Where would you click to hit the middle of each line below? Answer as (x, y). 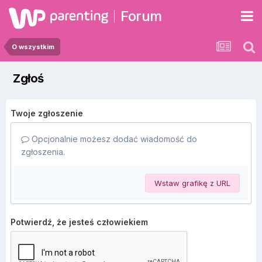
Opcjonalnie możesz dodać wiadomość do (113, 139)
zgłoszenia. (43, 152)
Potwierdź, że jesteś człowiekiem (79, 222)
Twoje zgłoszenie (47, 113)
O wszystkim (33, 47)
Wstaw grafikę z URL (192, 183)
